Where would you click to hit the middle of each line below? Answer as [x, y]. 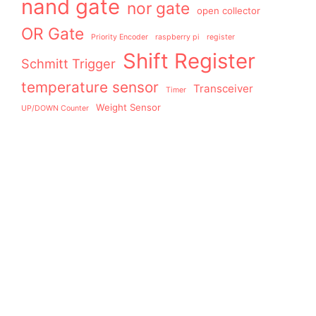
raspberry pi [177, 37]
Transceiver [223, 89]
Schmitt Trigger [68, 64]
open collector [229, 11]
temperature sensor [90, 87]
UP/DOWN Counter [55, 109]
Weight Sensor [128, 108]
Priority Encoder [120, 37]
